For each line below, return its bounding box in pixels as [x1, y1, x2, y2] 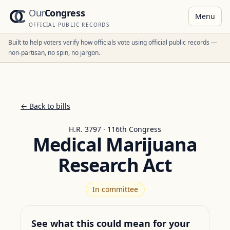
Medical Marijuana [32, 132, 198, 157]
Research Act [57, 152, 172, 178]
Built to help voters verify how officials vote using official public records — [8, 38, 217, 47]
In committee [92, 184, 138, 194]
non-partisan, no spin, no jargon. [8, 48, 100, 57]
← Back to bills [21, 101, 70, 111]
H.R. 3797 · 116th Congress [69, 124, 161, 134]
